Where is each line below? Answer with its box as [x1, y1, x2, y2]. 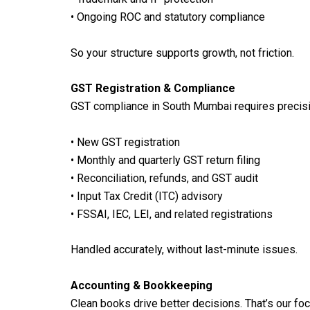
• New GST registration [71, 135, 180, 149]
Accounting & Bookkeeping [71, 278, 212, 292]
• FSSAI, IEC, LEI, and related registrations [71, 207, 273, 221]
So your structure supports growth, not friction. [71, 46, 294, 60]
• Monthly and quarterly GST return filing [71, 153, 260, 167]
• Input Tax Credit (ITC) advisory [71, 189, 223, 203]
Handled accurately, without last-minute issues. [71, 243, 298, 257]
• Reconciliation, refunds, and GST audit [71, 171, 258, 185]
